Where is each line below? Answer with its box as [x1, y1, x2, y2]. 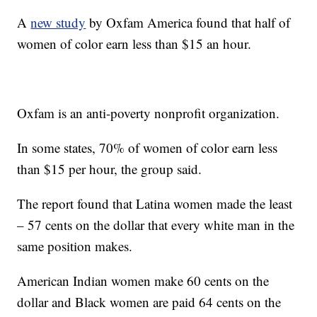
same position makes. [17, 237, 133, 255]
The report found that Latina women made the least [17, 195, 293, 213]
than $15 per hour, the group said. [17, 160, 202, 178]
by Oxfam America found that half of [86, 13, 291, 32]
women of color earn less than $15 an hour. [17, 35, 252, 53]
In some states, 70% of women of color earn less [17, 139, 278, 157]
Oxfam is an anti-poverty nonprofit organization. [17, 104, 280, 122]
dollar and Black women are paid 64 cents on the [17, 293, 282, 311]
